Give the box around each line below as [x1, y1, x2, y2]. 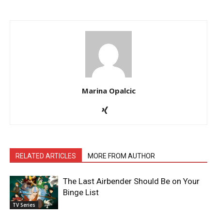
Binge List [63, 187, 99, 197]
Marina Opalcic [81, 85, 136, 95]
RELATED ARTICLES [15, 152, 76, 160]
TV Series [13, 201, 35, 208]
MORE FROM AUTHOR [88, 152, 155, 160]
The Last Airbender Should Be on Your [63, 176, 200, 186]
